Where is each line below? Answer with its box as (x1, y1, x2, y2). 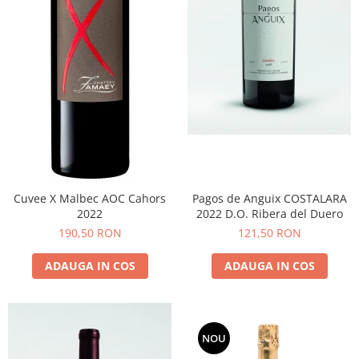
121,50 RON (237, 224, 301, 240)
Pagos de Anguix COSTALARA (192, 190, 347, 206)
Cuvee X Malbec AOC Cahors (14, 190, 166, 206)
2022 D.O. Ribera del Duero (224, 205, 343, 221)
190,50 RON (58, 224, 122, 240)
